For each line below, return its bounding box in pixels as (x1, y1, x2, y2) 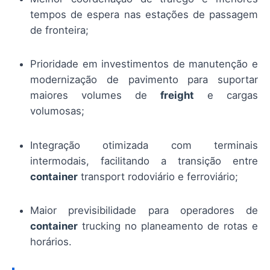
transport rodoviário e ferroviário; (78, 170, 238, 183)
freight (160, 89, 194, 102)
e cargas (194, 89, 258, 102)
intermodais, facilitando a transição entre (30, 154, 258, 167)
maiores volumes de (30, 89, 160, 102)
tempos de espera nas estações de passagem (30, 8, 258, 21)
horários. (30, 235, 72, 248)
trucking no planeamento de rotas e (78, 219, 258, 232)
